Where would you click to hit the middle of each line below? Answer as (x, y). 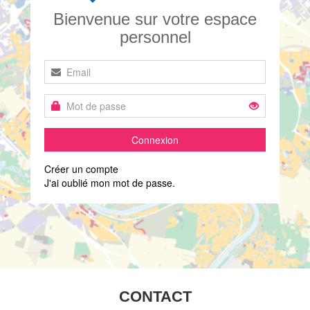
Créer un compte (81, 168)
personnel (155, 37)
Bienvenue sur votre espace (155, 19)
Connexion (155, 139)
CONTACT (155, 296)
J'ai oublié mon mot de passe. (110, 182)
